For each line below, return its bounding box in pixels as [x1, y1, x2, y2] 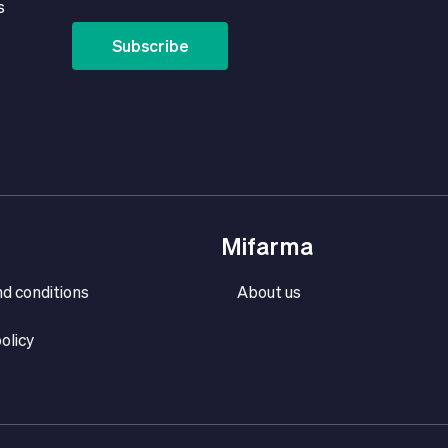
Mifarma [221, 232, 314, 260]
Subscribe [112, 36, 188, 55]
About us [237, 282, 302, 301]
